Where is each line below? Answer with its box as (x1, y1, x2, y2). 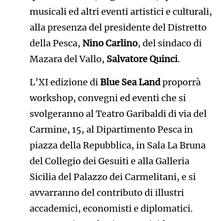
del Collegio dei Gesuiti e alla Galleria (29, 155, 189, 167)
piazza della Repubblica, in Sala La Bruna (29, 140, 206, 151)
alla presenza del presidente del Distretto (29, 22, 207, 34)
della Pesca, (29, 37, 82, 49)
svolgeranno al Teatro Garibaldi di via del (29, 108, 207, 120)
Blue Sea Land (100, 76, 160, 88)
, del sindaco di (137, 37, 202, 49)
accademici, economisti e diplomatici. (29, 203, 193, 215)
